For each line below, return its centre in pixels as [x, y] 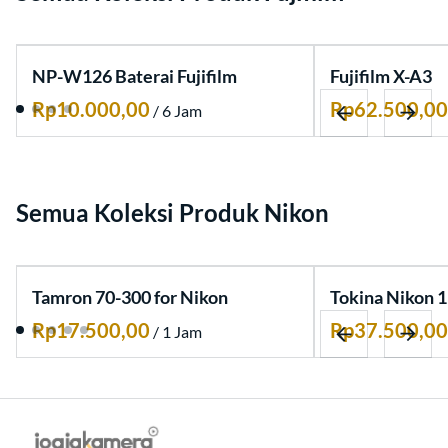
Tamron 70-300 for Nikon [130, 297]
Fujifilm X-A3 [381, 76]
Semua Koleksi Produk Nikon [172, 213]
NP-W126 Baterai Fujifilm [134, 76]
